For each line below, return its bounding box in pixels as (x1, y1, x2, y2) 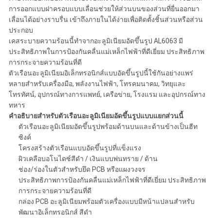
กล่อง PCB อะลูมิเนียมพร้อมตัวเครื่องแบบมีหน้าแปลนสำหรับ (18, 198, 195, 206)
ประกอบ (8, 26, 33, 35)
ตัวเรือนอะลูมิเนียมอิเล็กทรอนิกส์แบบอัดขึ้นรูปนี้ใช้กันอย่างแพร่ (8, 69, 193, 77)
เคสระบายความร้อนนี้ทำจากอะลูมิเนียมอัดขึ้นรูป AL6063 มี (8, 37, 183, 45)
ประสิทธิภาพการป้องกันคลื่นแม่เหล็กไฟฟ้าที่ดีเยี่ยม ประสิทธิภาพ (18, 176, 206, 184)
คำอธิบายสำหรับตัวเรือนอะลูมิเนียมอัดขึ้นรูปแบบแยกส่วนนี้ (8, 112, 183, 120)
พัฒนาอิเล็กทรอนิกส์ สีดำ (18, 208, 92, 217)
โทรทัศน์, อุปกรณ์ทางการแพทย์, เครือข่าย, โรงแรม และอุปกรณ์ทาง (8, 91, 205, 99)
